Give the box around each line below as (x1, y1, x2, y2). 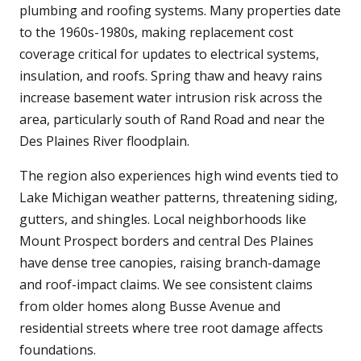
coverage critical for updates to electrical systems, (19, 45, 319, 64)
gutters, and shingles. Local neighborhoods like (19, 210, 306, 229)
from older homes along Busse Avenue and (19, 297, 280, 316)
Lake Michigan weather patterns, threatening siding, (19, 189, 338, 207)
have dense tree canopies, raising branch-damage (19, 254, 321, 272)
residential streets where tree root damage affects (19, 319, 323, 338)
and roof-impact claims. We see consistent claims (19, 276, 313, 294)
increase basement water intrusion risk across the (19, 89, 322, 107)
